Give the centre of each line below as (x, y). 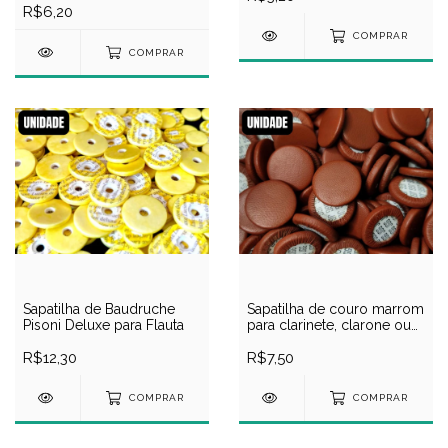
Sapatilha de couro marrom (335, 308)
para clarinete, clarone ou (329, 324)
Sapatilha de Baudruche (99, 308)
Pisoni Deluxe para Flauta (103, 324)
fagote (267, 340)
